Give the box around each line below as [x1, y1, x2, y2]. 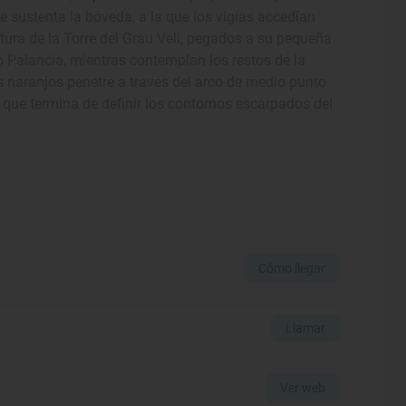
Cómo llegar [257, 260, 325, 275]
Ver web [279, 380, 325, 395]
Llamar [285, 320, 325, 335]
